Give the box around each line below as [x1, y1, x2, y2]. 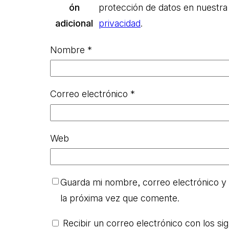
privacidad [99, 17, 141, 29]
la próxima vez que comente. [60, 193, 179, 204]
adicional [55, 17, 93, 29]
